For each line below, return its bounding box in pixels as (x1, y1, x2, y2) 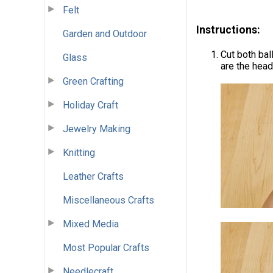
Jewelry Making (63, 122, 130, 135)
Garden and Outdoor (63, 27, 147, 40)
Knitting (63, 146, 95, 158)
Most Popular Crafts (63, 241, 149, 253)
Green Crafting (63, 75, 124, 87)
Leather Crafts (63, 170, 124, 182)
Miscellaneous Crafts (63, 194, 154, 206)
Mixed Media (63, 218, 119, 230)
